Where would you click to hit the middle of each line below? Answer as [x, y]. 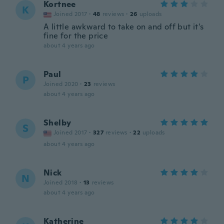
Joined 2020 [61, 84]
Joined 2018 [61, 182]
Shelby [57, 123]
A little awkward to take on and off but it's [124, 27]
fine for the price [76, 36]
